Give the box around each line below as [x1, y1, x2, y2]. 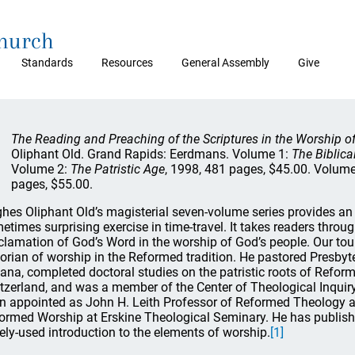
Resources [101, 56, 153, 69]
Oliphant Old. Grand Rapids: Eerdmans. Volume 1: [11, 147, 292, 162]
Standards [21, 56, 73, 69]
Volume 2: [11, 162, 71, 177]
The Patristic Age [71, 162, 165, 177]
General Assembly [181, 56, 269, 69]
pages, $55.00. [11, 177, 93, 192]
